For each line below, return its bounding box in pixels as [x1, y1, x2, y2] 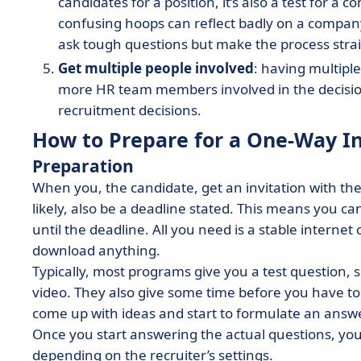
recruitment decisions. [58, 101, 205, 119]
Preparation [32, 155, 138, 177]
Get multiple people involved [58, 59, 254, 77]
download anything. [32, 241, 164, 259]
